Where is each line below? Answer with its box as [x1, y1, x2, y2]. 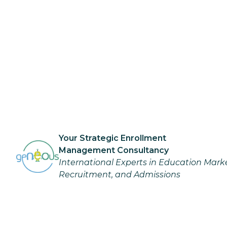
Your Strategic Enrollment [59, 133, 167, 143]
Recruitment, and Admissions [59, 170, 181, 179]
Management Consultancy [59, 145, 169, 155]
